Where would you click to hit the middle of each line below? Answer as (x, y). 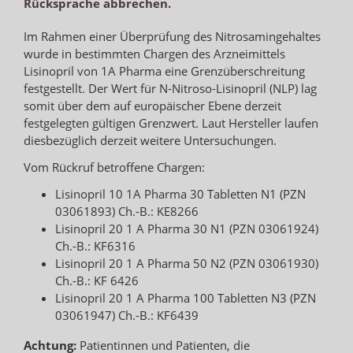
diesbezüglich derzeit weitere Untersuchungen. (150, 140)
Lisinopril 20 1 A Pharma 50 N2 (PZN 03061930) (187, 263)
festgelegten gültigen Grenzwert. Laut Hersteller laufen (171, 123)
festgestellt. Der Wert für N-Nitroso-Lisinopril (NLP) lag (170, 88)
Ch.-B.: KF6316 (95, 245)
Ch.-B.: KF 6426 (97, 280)
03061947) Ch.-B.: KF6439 (127, 315)
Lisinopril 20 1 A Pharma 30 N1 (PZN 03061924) (187, 228)
